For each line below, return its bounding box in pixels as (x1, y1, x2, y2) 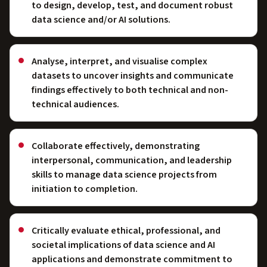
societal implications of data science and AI (32, 238, 215, 252)
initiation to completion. (32, 182, 138, 195)
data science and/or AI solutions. (32, 13, 170, 26)
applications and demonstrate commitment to (32, 252, 232, 266)
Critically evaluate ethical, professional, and (32, 223, 221, 237)
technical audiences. (32, 97, 119, 111)
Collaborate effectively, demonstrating (32, 139, 200, 153)
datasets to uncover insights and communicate (32, 69, 234, 82)
